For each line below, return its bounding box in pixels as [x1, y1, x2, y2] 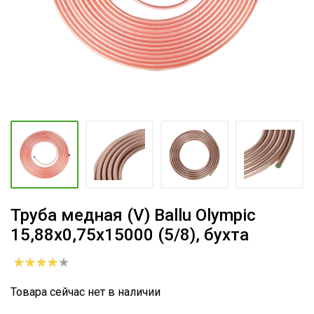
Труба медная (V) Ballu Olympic [11, 205, 256, 225]
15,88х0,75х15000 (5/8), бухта [11, 225, 249, 245]
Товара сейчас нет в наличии [11, 285, 161, 299]
